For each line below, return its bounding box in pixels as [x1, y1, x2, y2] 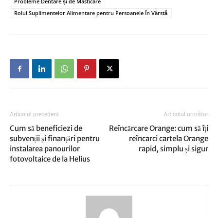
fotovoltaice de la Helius [10, 154, 90, 163]
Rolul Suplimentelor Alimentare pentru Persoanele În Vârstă [14, 9, 167, 17]
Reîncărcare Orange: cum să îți [109, 124, 208, 133]
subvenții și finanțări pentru [10, 134, 100, 143]
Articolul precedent [10, 111, 59, 118]
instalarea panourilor [10, 144, 80, 153]
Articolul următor [163, 111, 208, 118]
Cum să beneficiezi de [10, 124, 82, 133]
